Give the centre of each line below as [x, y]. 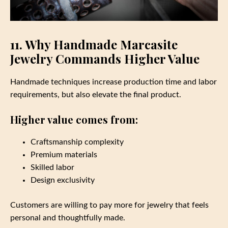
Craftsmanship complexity [77, 142]
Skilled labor [52, 167]
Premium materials [64, 154]
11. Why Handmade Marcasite [94, 45]
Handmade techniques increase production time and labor [113, 82]
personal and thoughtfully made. [68, 218]
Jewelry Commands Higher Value [105, 59]
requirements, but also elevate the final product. [96, 94]
